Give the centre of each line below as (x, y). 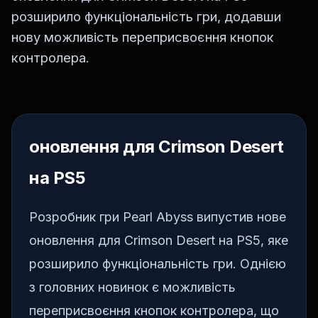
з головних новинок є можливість (132, 287)
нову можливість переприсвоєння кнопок (143, 37)
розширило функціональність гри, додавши (146, 17)
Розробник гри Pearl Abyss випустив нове (158, 217)
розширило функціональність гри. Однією (158, 264)
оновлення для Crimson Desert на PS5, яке (159, 241)
